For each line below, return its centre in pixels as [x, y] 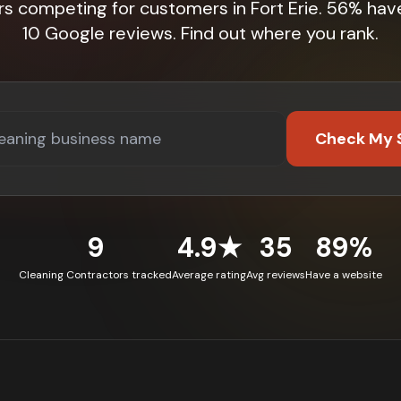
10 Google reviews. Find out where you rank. [200, 33]
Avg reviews [276, 275]
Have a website [344, 275]
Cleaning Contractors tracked [95, 275]
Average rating [209, 275]
